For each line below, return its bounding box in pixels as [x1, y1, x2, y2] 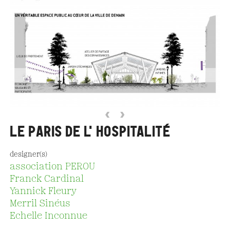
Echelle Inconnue [9, 211, 87, 221]
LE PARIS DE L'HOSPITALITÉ [9, 122, 170, 141]
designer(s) [9, 151, 47, 158]
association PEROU [9, 162, 95, 171]
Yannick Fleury [9, 186, 76, 196]
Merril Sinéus [9, 199, 70, 208]
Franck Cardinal [9, 174, 84, 184]
